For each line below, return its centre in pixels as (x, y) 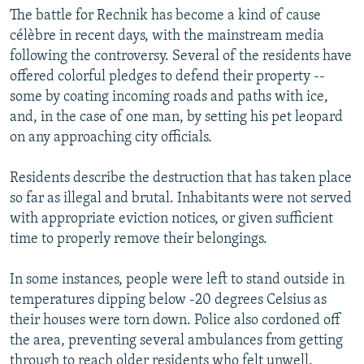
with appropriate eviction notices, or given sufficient (171, 219)
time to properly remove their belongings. (139, 239)
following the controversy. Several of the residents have (181, 56)
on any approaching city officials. (111, 137)
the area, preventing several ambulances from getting (176, 340)
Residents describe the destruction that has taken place (181, 178)
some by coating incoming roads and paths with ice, (169, 97)
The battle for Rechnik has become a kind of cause (165, 15)
